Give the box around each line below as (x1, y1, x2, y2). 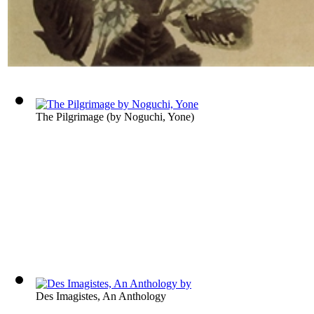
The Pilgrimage (36, 111, 104, 123)
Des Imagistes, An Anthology (36, 290, 166, 303)
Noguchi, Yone (124, 111, 191, 123)
